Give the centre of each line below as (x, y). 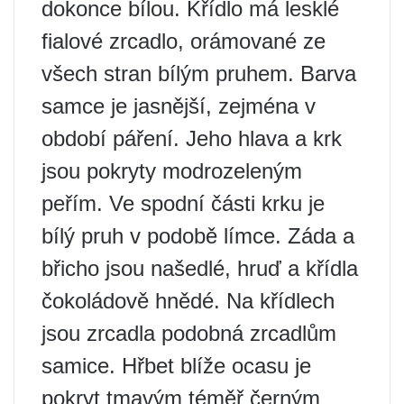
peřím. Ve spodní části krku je (183, 203)
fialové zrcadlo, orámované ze (184, 41)
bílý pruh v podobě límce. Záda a (198, 236)
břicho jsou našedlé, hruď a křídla (200, 268)
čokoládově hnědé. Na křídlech (188, 301)
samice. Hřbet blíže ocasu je (176, 366)
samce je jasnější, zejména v (179, 106)
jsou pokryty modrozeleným (172, 171)
